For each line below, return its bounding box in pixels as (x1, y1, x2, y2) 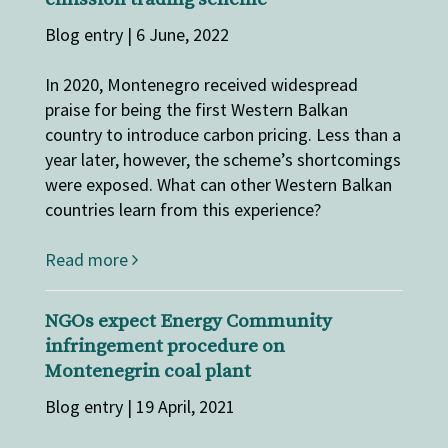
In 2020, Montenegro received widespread (44, 72, 358, 96)
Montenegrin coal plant (44, 359, 251, 383)
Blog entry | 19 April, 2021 (44, 394, 235, 418)
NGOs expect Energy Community (44, 309, 332, 333)
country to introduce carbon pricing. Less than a (44, 122, 401, 146)
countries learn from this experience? (44, 197, 321, 221)
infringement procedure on (44, 334, 285, 358)
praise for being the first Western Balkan (44, 97, 348, 121)
